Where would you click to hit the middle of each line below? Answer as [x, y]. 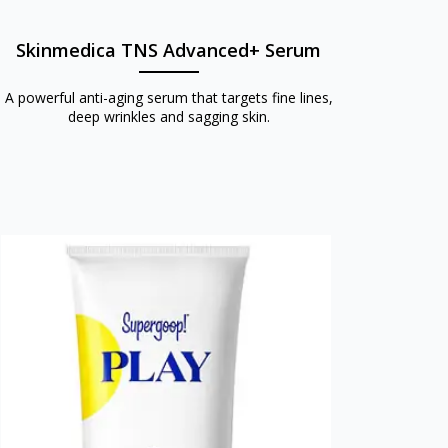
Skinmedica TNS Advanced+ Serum [169, 49]
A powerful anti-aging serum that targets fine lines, [168, 97]
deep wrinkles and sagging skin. [168, 116]
